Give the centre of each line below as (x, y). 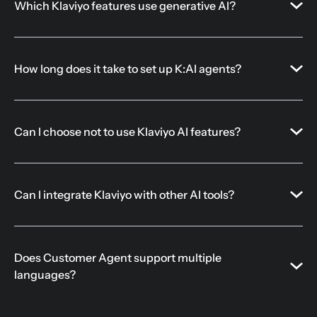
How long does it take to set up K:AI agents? (128, 69)
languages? (45, 275)
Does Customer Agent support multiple (118, 258)
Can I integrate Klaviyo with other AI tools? (124, 195)
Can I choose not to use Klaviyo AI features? (127, 132)
